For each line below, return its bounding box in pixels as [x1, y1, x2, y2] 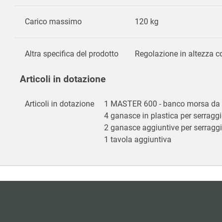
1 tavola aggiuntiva [104, 135, 173, 145]
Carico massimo [25, 17, 82, 27]
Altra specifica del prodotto [25, 49, 118, 59]
